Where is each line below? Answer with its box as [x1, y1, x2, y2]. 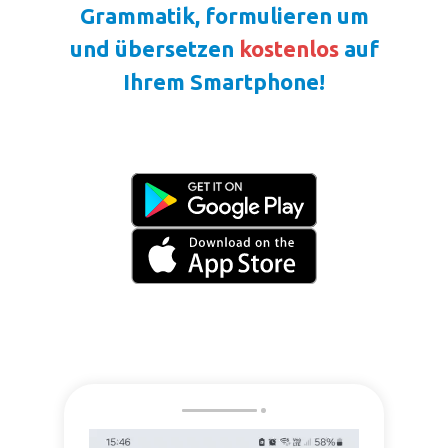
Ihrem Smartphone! [123, 68, 325, 94]
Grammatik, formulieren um [79, 2, 369, 28]
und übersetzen [69, 35, 239, 61]
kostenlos [238, 35, 339, 61]
